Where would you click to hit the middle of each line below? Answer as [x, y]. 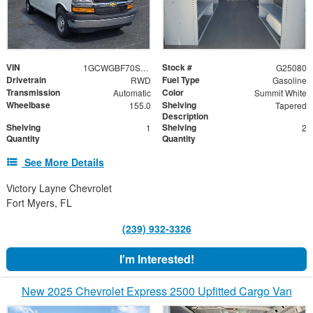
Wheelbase [28, 104]
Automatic [132, 92]
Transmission [33, 92]
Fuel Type [181, 79]
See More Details [64, 162]
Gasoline [289, 80]
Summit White [280, 92]
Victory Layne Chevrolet [59, 188]
